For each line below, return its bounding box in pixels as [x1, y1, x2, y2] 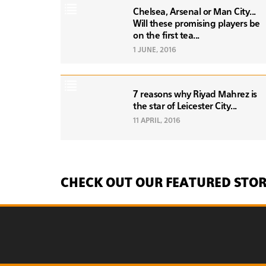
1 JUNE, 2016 [133, 46, 176, 54]
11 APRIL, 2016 [133, 117, 180, 125]
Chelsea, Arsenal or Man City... [133, 7, 256, 17]
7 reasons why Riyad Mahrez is [133, 90, 257, 99]
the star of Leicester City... [133, 102, 237, 111]
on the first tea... [133, 31, 199, 40]
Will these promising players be [133, 19, 260, 28]
